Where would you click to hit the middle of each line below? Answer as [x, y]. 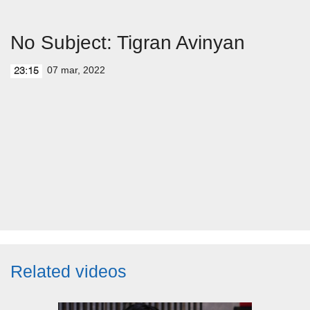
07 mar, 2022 [76, 70]
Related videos [69, 271]
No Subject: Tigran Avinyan [128, 43]
